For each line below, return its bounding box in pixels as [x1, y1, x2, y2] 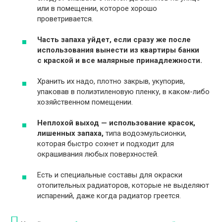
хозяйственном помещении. [37, 98, 133, 107]
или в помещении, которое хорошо [37, 4, 157, 13]
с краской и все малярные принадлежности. [37, 56, 202, 65]
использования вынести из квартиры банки [37, 46, 199, 55]
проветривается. [37, 14, 93, 24]
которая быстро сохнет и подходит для [37, 139, 174, 149]
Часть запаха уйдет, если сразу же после [37, 35, 191, 45]
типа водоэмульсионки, [104, 129, 186, 138]
